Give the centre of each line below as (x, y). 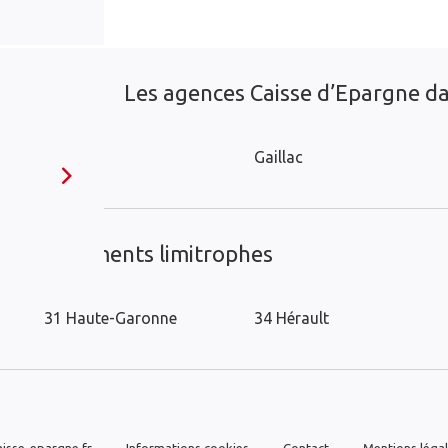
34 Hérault (291, 318)
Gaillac (278, 157)
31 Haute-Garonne (110, 318)
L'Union (70, 157)
